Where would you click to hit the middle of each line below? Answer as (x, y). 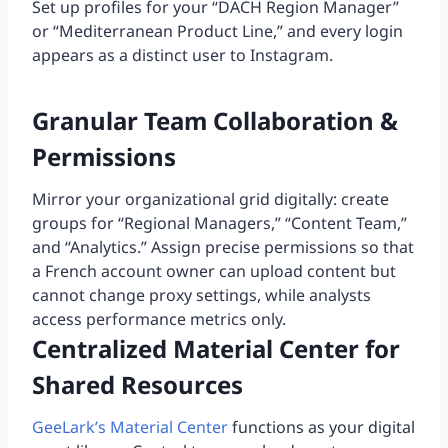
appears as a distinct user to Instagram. (182, 55)
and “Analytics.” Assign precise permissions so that (223, 247)
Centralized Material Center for (216, 349)
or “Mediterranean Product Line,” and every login (217, 31)
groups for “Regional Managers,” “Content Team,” (219, 223)
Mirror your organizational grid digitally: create (210, 199)
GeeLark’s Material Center (130, 427)
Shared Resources (137, 385)
